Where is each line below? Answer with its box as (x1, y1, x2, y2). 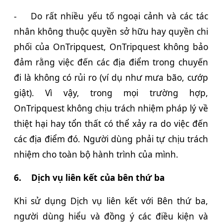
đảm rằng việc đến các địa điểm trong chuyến (14, 55, 208, 68)
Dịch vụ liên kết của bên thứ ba (31, 171, 165, 183)
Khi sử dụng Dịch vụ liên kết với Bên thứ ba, (14, 194, 208, 207)
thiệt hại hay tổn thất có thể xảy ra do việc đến (14, 117, 208, 129)
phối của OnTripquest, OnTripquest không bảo (14, 40, 208, 53)
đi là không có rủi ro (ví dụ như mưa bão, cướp (14, 71, 208, 83)
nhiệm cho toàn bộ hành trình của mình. (14, 148, 178, 160)
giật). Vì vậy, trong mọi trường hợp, (14, 86, 208, 99)
